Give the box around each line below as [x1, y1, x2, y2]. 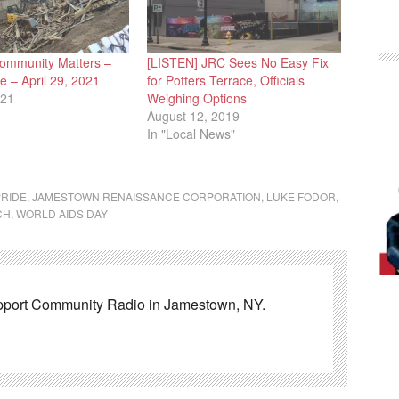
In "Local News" [147, 125, 236, 143]
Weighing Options [147, 89, 248, 108]
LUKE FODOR [266, 189, 336, 205]
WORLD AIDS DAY [16, 206, 108, 222]
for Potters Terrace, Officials [147, 71, 305, 90]
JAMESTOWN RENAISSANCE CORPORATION [32, 189, 261, 205]
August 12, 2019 [147, 107, 240, 126]
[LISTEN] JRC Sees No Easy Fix [147, 53, 330, 72]
